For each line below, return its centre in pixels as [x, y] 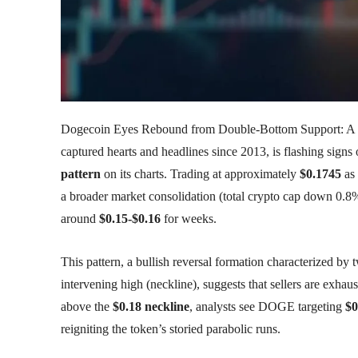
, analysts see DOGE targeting [267, 306]
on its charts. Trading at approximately [200, 173]
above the [87, 306]
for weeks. [189, 218]
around [80, 218]
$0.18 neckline [151, 306]
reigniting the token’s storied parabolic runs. [171, 328]
